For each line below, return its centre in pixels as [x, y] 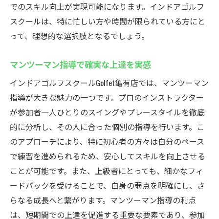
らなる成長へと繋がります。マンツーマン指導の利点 [103, 200]
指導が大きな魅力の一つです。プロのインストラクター [107, 97]
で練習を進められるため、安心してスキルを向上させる [108, 156]
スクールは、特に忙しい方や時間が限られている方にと [108, 21]
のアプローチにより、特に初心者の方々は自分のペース [107, 141]
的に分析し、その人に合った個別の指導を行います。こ [107, 127]
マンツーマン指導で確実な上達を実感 [80, 64]
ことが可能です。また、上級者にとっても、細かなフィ [107, 171]
